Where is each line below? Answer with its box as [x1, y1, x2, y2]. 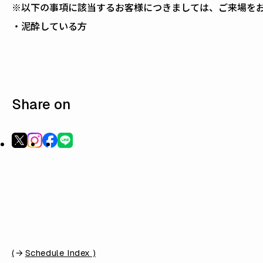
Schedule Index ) [25, 247, 96, 258]
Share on [12, 95, 70, 113]
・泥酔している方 [12, 18, 87, 33]
